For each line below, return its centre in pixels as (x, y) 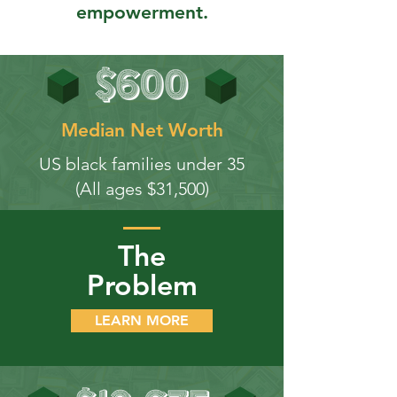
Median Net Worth (142, 130)
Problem (142, 284)
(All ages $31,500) (142, 189)
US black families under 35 (142, 164)
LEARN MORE (142, 320)
